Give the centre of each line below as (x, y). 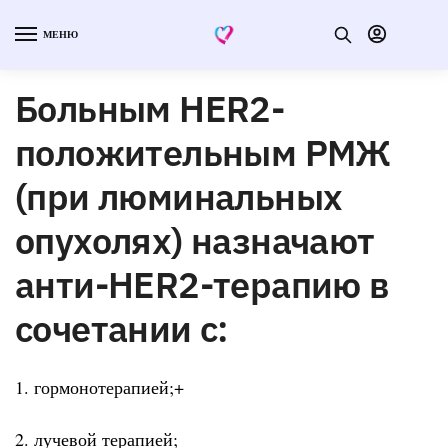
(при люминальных (179, 196)
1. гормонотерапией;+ (99, 386)
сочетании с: (121, 328)
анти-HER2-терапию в (202, 284)
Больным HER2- (150, 108)
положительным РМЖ (203, 152)
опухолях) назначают (195, 240)
